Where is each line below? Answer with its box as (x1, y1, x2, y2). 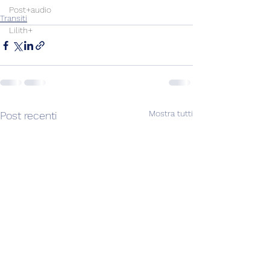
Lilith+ (9, 25, 33, 35)
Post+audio (9, 5, 51, 14)
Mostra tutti (149, 108, 193, 118)
